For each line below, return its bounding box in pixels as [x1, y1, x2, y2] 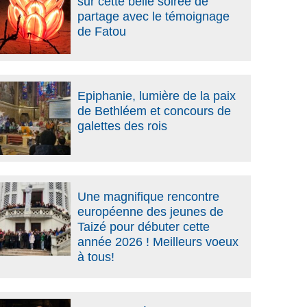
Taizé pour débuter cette [77, 219, 210, 234]
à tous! [77, 249, 114, 264]
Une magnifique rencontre [77, 189, 219, 204]
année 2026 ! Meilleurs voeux [77, 234, 238, 249]
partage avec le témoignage [77, 9, 230, 23]
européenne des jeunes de [77, 204, 223, 219]
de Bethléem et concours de [77, 104, 231, 119]
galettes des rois [77, 119, 167, 134]
